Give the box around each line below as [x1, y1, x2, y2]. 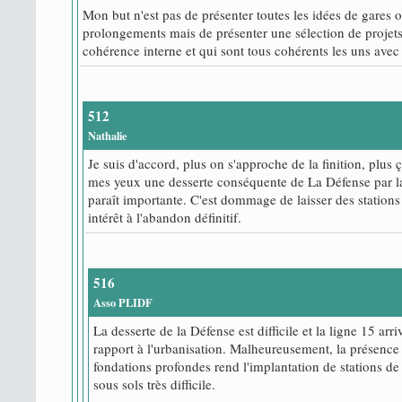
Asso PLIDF [93, 293, 153, 310]
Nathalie [88, 127, 127, 144]
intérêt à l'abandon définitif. [88, 207, 241, 226]
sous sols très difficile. [93, 374, 215, 393]
